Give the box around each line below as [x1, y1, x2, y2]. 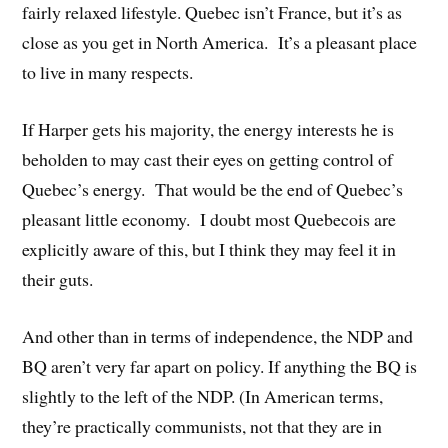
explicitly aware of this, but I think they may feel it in [22, 237, 397, 262]
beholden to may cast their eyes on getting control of [22, 147, 394, 172]
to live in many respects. [22, 60, 194, 85]
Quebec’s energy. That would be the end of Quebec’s [22, 177, 404, 202]
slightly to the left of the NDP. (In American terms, [22, 384, 384, 409]
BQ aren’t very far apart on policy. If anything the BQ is [22, 354, 418, 379]
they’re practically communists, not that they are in [22, 414, 383, 439]
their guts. [22, 267, 94, 292]
